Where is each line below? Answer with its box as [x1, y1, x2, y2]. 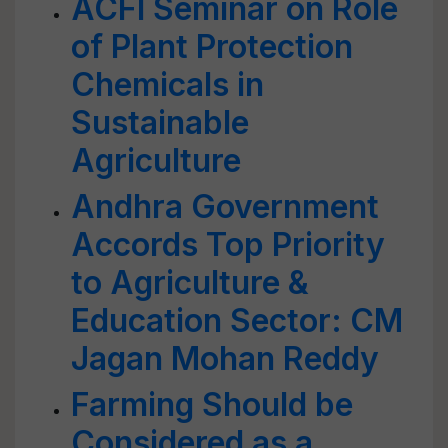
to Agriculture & [71, 263, 309, 302]
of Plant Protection [71, 27, 353, 66]
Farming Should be [71, 385, 353, 424]
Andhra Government [71, 187, 379, 226]
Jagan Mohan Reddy [71, 339, 379, 378]
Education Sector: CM [71, 301, 403, 340]
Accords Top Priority [71, 225, 385, 264]
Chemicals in [71, 65, 264, 104]
